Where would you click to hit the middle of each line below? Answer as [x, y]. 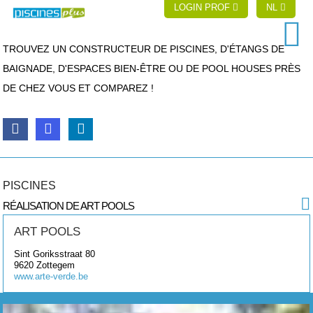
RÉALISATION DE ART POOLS [69, 205]
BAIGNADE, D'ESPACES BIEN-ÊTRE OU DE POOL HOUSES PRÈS [152, 68]
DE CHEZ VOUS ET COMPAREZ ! [79, 88]
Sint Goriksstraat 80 [55, 254]
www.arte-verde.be [51, 276]
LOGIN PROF [204, 7]
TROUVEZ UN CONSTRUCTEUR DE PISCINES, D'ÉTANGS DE [144, 49]
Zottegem [56, 265]
